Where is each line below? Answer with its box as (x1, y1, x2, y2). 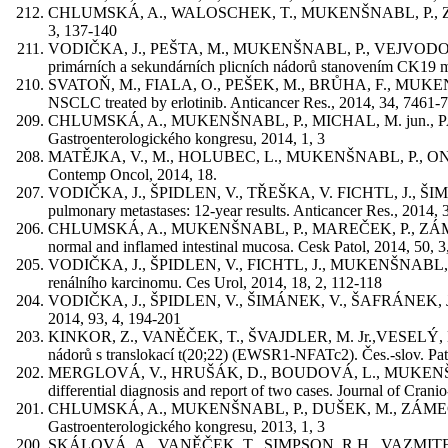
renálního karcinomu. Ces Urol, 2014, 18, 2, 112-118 (48, 273, 382, 291)
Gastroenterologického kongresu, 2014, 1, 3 (48, 129, 325, 147)
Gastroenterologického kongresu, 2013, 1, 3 (48, 417, 325, 435)
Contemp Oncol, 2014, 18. (48, 165, 217, 183)
